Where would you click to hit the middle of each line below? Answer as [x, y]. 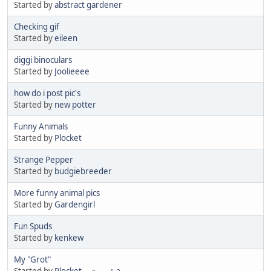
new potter [75, 104]
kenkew [69, 237]
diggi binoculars [43, 60]
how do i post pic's [47, 93]
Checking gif [37, 26]
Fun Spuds [33, 226]
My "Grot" [32, 259]
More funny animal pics [57, 193]
